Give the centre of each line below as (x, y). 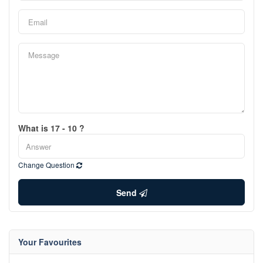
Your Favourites (50, 242)
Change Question (47, 165)
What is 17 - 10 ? (51, 128)
